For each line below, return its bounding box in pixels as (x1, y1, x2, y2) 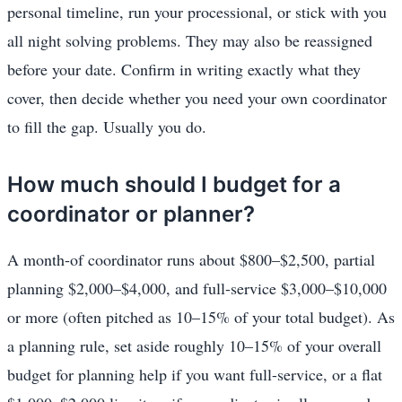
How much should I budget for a (7, 170, 341, 197)
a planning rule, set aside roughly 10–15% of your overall (7, 334, 381, 356)
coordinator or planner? (7, 200, 255, 227)
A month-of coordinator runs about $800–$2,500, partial (7, 248, 375, 270)
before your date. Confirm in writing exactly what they (7, 57, 361, 80)
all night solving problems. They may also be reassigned (7, 29, 372, 51)
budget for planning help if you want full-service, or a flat (7, 363, 382, 385)
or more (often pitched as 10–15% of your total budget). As (7, 305, 395, 328)
